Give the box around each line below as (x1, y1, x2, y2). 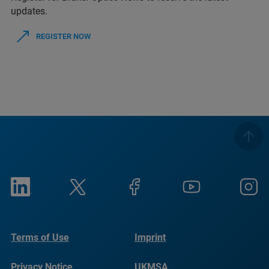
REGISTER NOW (36, 32, 91, 41)
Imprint (134, 232, 166, 243)
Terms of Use (11, 232, 69, 243)
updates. (11, 5, 47, 17)
